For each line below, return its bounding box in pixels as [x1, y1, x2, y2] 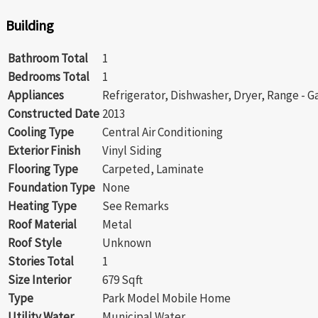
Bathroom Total [8, 50, 88, 66]
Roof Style [8, 234, 62, 251]
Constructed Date [8, 105, 99, 121]
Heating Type [8, 197, 77, 214]
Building [6, 16, 54, 35]
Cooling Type [8, 124, 74, 140]
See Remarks [102, 197, 169, 214]
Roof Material [8, 216, 77, 232]
